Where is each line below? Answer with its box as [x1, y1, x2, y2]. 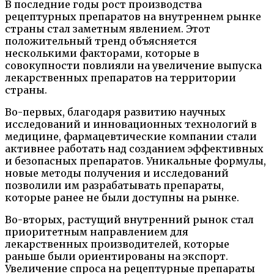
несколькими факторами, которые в [5, 46, 199, 59]
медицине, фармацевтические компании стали [5, 130, 257, 143]
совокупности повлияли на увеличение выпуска [5, 59, 262, 72]
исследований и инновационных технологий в [5, 117, 257, 130]
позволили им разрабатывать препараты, [5, 179, 224, 191]
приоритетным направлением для [5, 225, 188, 238]
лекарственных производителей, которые [5, 237, 229, 250]
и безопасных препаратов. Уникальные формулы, [5, 154, 266, 167]
